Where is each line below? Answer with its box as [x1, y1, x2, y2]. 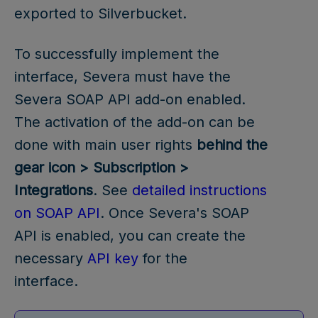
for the [138, 249, 187, 267]
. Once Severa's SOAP [100, 204, 249, 221]
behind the [197, 136, 268, 153]
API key [87, 249, 138, 267]
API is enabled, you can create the [14, 226, 246, 244]
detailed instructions [131, 181, 267, 199]
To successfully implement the [14, 45, 219, 62]
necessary [14, 249, 87, 267]
